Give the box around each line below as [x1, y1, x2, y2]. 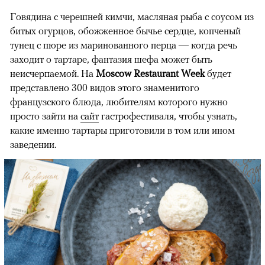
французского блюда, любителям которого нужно [10, 96, 228, 108]
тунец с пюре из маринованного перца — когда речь [10, 39, 237, 51]
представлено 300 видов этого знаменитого [10, 82, 199, 94]
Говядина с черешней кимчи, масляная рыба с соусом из [10, 11, 254, 23]
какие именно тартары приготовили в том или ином [10, 124, 235, 137]
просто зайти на [10, 110, 80, 122]
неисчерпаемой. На [10, 67, 96, 80]
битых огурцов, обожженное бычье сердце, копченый [10, 25, 241, 37]
